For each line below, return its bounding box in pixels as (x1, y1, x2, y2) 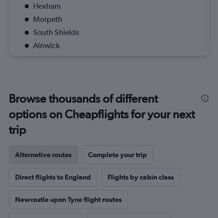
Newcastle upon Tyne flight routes (15, 196, 122, 204)
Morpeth (33, 15, 62, 24)
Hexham (33, 1, 61, 11)
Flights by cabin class (108, 173, 174, 182)
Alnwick (33, 41, 60, 51)
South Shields (33, 28, 79, 37)
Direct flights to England (15, 173, 91, 182)
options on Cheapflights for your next (9, 107, 195, 122)
